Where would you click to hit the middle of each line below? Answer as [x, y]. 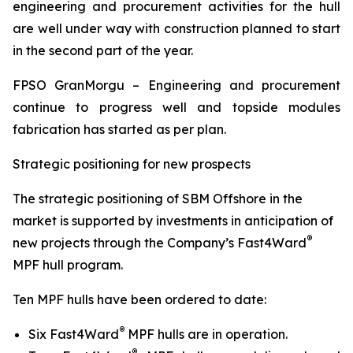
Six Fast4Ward [74, 334]
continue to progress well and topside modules [176, 107]
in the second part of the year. [103, 50]
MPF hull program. [68, 265]
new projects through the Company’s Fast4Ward [160, 243]
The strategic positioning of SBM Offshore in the [158, 199]
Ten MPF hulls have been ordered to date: [139, 299]
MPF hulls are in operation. [206, 334]
